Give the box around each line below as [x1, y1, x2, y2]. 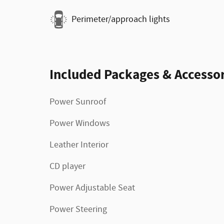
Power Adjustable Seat [49, 181, 135, 194]
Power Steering [49, 203, 107, 215]
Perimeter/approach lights [71, 13, 170, 25]
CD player [49, 160, 85, 172]
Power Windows [49, 117, 110, 129]
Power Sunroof [49, 95, 106, 108]
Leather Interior [49, 138, 108, 151]
